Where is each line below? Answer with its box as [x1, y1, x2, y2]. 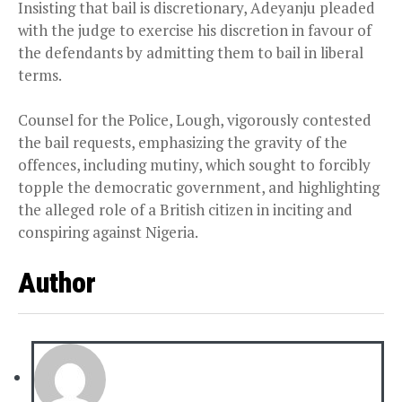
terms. [18, 64, 62, 85]
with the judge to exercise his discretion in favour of [18, 19, 371, 40]
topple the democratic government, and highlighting [18, 176, 380, 197]
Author [18, 265, 96, 300]
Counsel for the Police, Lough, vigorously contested [18, 109, 371, 130]
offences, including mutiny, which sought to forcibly [18, 153, 371, 175]
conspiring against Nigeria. [18, 221, 198, 242]
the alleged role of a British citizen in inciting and [18, 198, 353, 220]
